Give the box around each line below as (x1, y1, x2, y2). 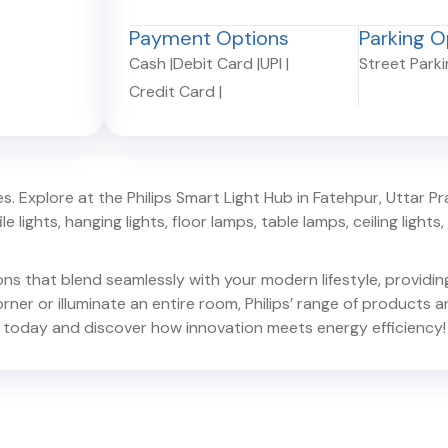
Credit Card (129, 81, 215, 103)
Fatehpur (313, 187, 379, 209)
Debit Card (173, 53, 253, 75)
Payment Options (129, 25, 289, 52)
